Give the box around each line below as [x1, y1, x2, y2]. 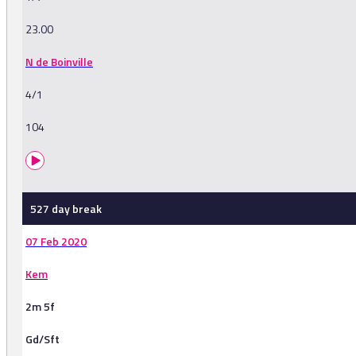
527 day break [30, 200, 102, 218]
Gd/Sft [25, 331, 60, 348]
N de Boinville [25, 53, 93, 71]
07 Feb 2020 [25, 233, 87, 250]
